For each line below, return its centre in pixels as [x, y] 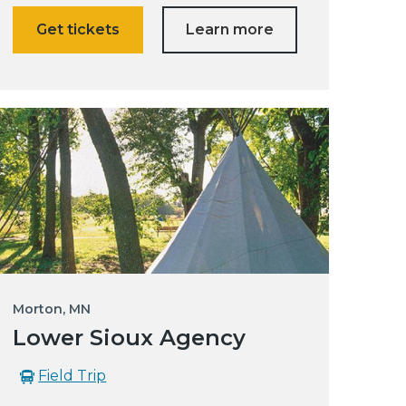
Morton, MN [52, 309]
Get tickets [78, 30]
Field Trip [72, 375]
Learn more [230, 30]
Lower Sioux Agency [130, 337]
